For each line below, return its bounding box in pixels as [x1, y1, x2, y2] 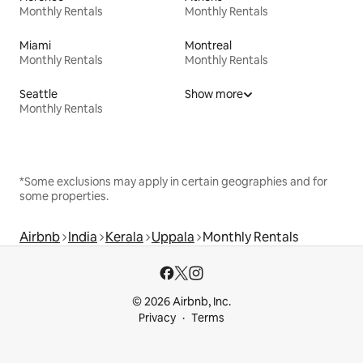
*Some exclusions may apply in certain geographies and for [19, 173, 327, 189]
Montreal [185, 37, 232, 53]
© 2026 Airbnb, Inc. [132, 294, 231, 309]
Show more [185, 86, 243, 101]
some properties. [19, 188, 109, 203]
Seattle [19, 86, 58, 101]
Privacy [139, 310, 176, 325]
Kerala [105, 228, 143, 246]
